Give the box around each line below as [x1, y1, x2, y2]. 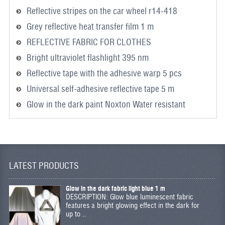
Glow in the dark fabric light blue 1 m [65, 184, 165, 192]
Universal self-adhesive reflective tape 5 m [26, 83, 174, 94]
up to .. [65, 209, 86, 218]
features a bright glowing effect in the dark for [65, 201, 199, 209]
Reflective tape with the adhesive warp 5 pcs [26, 68, 182, 78]
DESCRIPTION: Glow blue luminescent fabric [65, 192, 193, 201]
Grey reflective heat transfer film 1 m [26, 21, 154, 32]
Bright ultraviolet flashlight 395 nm [26, 52, 149, 63]
